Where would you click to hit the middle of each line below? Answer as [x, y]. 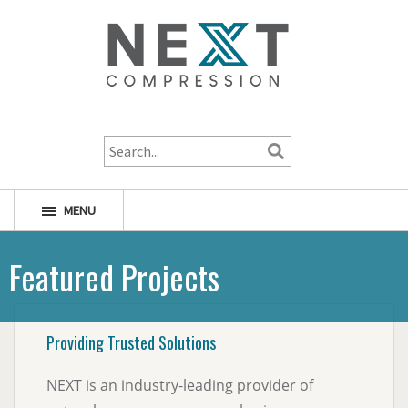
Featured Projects [114, 276]
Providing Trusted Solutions [131, 342]
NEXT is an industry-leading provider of [180, 385]
